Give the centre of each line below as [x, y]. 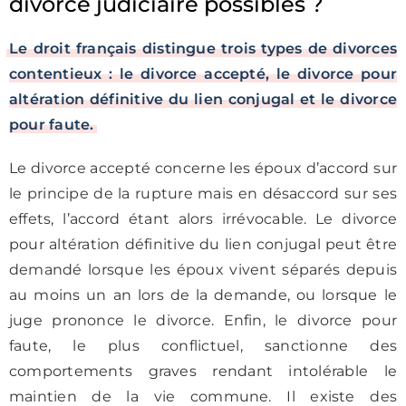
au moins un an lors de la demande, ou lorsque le [203, 295]
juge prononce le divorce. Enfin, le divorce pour [203, 320]
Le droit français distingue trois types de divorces [203, 48]
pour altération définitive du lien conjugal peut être [203, 244]
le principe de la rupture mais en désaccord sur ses [203, 193]
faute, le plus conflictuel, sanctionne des [203, 346]
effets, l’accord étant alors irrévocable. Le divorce [203, 219]
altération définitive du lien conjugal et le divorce [203, 99]
